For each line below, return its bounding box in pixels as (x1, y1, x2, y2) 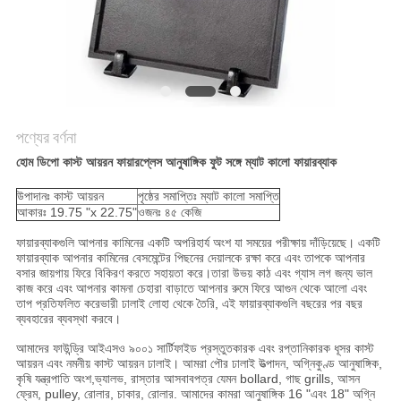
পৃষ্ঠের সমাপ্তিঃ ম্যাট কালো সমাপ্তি (137, 189, 279, 204)
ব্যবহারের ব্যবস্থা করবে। (15, 311, 121, 327)
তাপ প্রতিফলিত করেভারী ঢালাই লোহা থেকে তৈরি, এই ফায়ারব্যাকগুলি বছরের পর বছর (15, 296, 363, 311)
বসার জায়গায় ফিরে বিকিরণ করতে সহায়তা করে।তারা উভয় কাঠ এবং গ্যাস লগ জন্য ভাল (15, 266, 372, 281)
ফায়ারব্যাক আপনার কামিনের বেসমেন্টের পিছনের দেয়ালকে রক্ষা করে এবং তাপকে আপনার (15, 251, 365, 266)
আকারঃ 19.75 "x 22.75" (16, 205, 137, 220)
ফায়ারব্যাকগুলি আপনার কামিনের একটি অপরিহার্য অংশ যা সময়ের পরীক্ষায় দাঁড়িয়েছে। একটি (15, 235, 380, 251)
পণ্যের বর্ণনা (15, 128, 76, 148)
